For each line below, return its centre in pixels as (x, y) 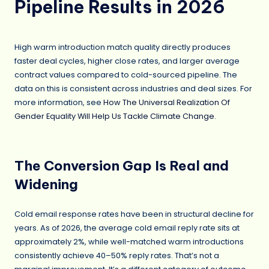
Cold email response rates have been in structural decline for (134, 214)
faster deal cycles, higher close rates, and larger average (127, 61)
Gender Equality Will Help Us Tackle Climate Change (114, 116)
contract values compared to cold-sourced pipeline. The (126, 74)
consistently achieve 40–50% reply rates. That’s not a (117, 255)
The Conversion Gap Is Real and (122, 165)
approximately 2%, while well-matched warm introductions (129, 241)
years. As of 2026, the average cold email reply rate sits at (127, 228)
